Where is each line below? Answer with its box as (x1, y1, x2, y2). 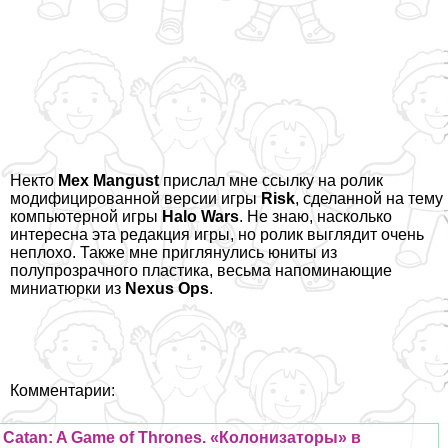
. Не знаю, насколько (239, 207, 392, 225)
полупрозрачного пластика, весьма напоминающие (10, 261, 392, 279)
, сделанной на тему (295, 189, 443, 207)
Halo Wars (162, 207, 239, 225)
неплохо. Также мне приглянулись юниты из (10, 243, 337, 261)
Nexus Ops (125, 279, 209, 297)
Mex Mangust (58, 171, 159, 189)
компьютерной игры (10, 207, 162, 225)
